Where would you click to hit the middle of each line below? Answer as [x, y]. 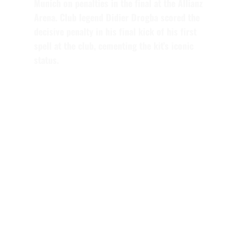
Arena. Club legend [70, 17]
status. [46, 60]
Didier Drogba [132, 17]
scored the [179, 17]
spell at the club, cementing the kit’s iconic [113, 45]
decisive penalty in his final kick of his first [115, 31]
